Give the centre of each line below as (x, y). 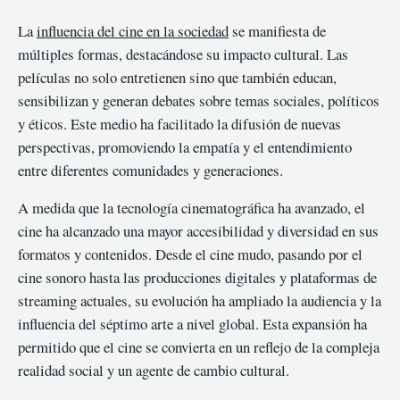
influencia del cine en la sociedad (133, 30)
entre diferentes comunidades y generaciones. (150, 170)
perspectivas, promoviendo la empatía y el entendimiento (185, 146)
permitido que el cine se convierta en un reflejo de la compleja (199, 347)
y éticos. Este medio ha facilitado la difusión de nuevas (179, 123)
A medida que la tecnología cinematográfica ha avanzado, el (192, 208)
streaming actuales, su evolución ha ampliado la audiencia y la (200, 301)
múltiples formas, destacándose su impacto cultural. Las (183, 54)
